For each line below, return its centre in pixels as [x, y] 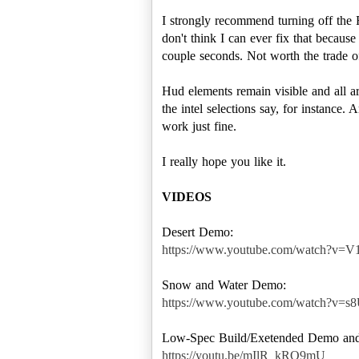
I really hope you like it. [224, 161]
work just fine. [199, 126]
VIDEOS [187, 196]
